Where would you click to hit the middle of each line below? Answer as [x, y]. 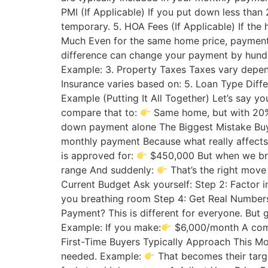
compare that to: [100, 112]
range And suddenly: [109, 170]
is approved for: [99, 156]
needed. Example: [103, 256]
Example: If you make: [111, 227]
